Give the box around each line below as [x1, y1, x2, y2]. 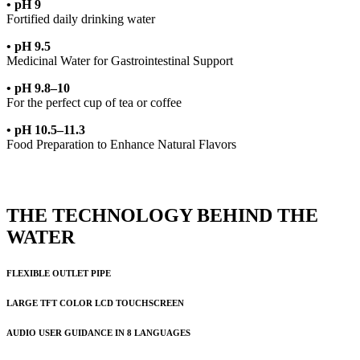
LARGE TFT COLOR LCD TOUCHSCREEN [6, 298, 184, 309]
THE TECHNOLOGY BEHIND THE [6, 205, 318, 227]
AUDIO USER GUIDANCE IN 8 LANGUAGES [6, 328, 190, 338]
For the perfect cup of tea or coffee [6, 96, 182, 110]
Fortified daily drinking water [6, 12, 155, 27]
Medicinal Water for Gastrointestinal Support [6, 54, 233, 68]
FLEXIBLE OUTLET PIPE [6, 268, 111, 279]
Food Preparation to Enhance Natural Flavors [6, 137, 236, 152]
